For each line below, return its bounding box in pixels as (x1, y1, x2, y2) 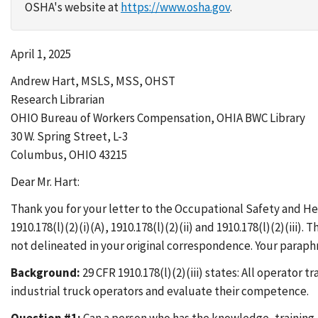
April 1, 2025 (11, 46, 71, 62)
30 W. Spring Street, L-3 (11, 128, 128, 144)
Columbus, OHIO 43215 (11, 147, 127, 163)
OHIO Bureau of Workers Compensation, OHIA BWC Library (11, 110, 305, 126)
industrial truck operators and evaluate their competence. (11, 283, 309, 299)
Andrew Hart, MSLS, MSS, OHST (11, 73, 175, 89)
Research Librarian (11, 92, 104, 107)
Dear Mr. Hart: (11, 174, 79, 190)
